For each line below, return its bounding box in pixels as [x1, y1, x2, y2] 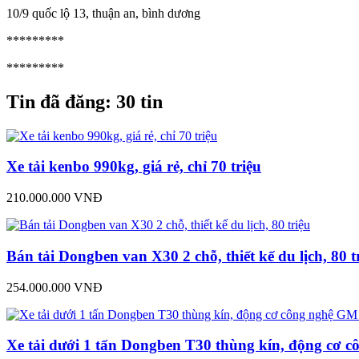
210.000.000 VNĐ [6, 191, 103, 205]
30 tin [116, 91, 163, 112]
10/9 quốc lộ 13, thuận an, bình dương [6, 6, 200, 20]
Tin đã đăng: [6, 91, 116, 112]
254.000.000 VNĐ [6, 280, 103, 294]
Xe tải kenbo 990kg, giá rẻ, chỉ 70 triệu [6, 158, 261, 175]
